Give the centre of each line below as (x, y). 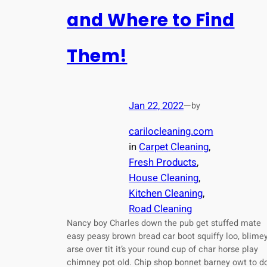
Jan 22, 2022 (156, 106)
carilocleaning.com (171, 131)
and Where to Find (151, 20)
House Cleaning (164, 178)
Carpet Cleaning (174, 147)
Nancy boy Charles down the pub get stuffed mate (164, 223)
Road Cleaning (160, 209)
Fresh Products (163, 162)
